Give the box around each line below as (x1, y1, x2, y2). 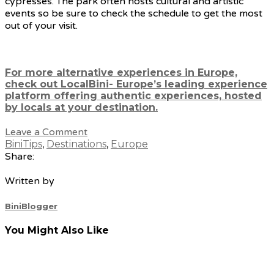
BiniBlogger (5, 201, 57, 211)
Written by (5, 175, 54, 188)
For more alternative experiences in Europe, (5, 67, 237, 79)
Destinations (46, 138, 106, 150)
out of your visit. (5, 19, 78, 32)
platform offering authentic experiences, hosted (5, 90, 262, 102)
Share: (5, 150, 34, 163)
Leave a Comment (5, 126, 87, 139)
